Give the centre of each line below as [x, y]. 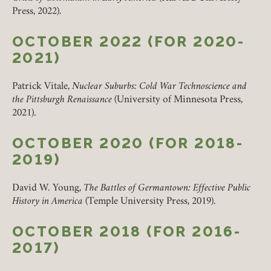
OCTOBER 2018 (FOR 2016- [127, 232]
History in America [47, 202]
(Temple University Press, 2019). [149, 202]
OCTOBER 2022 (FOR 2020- [129, 42]
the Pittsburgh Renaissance [63, 100]
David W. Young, [48, 189]
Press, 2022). [37, 12]
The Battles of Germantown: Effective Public [167, 189]
